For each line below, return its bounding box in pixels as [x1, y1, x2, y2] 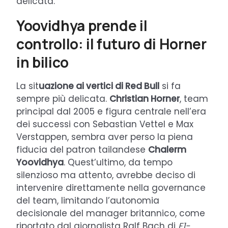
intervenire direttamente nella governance [16, 182, 206, 194]
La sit [16, 80, 39, 93]
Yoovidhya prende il [16, 16, 148, 36]
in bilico [16, 52, 69, 72]
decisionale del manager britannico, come [16, 207, 205, 220]
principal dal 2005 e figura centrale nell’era [16, 105, 206, 118]
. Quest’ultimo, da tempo [64, 156, 173, 169]
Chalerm [148, 144, 186, 156]
